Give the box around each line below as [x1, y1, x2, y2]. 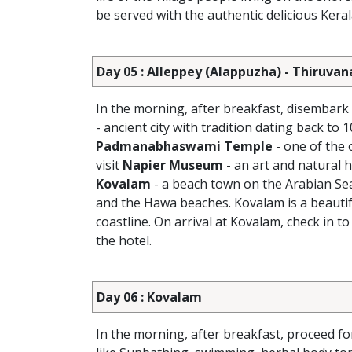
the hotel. [96, 232, 152, 249]
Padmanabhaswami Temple [96, 137, 273, 155]
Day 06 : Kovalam [97, 288, 202, 306]
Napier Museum [123, 156, 223, 174]
